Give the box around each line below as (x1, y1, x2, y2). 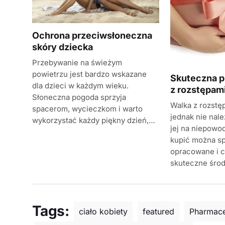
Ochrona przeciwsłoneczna (32, 30, 152, 41)
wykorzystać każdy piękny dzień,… (32, 116, 155, 126)
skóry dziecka (32, 42, 93, 53)
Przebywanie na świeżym (32, 58, 122, 68)
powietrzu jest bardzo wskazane (32, 69, 147, 79)
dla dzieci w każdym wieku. (32, 81, 129, 91)
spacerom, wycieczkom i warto (32, 104, 143, 114)
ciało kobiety (79, 206, 128, 216)
